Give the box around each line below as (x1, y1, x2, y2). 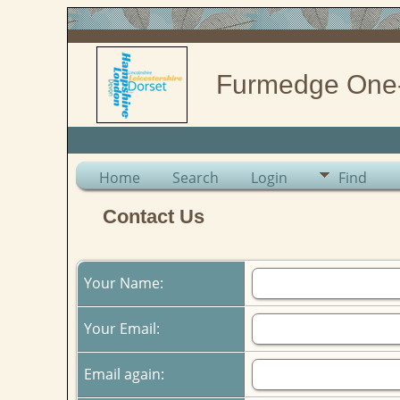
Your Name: (83, 272, 167, 293)
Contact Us (102, 205, 204, 228)
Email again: (83, 363, 168, 384)
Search (171, 168, 219, 187)
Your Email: (83, 318, 163, 338)
